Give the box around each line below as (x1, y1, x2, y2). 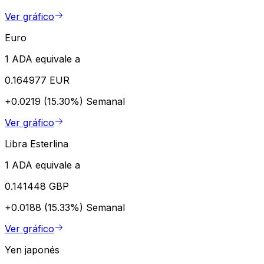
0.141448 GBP (5, 180, 69, 192)
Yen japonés (5, 243, 60, 256)
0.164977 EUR (5, 74, 70, 86)
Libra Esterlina (5, 137, 68, 150)
